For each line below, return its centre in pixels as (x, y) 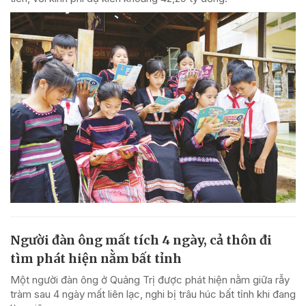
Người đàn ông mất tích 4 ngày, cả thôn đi (141, 240)
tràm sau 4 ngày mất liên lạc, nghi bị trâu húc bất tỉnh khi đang (153, 294)
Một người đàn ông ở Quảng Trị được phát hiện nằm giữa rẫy (150, 279)
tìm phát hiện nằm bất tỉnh (96, 258)
